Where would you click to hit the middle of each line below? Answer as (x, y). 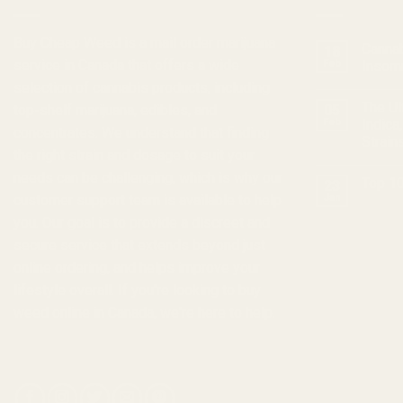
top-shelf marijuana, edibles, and (115, 110)
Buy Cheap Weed (67, 42)
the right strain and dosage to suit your (134, 155)
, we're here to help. (215, 312)
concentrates (54, 132)
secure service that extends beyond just (139, 245)
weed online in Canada (84, 312)
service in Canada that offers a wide (126, 65)
